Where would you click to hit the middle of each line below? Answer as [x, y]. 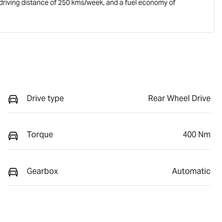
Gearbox [42, 171]
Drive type [45, 98]
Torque [40, 135]
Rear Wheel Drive [179, 98]
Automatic [191, 171]
